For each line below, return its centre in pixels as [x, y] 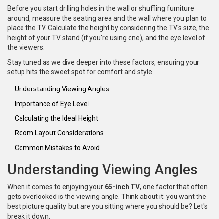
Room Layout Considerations [59, 133]
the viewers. [26, 48]
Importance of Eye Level [52, 104]
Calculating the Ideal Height [56, 119]
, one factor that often [174, 187]
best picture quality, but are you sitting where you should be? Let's [108, 207]
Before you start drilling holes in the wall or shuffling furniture [101, 9]
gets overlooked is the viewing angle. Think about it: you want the [107, 197]
